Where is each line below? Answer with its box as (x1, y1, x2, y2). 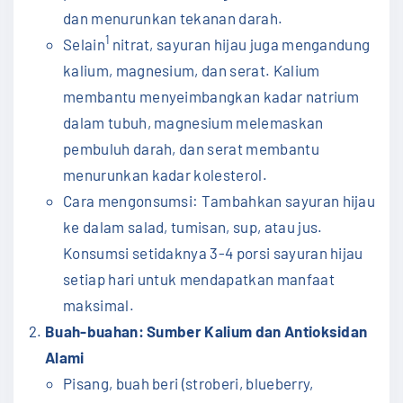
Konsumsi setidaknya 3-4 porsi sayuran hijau (63, 243, 363, 262)
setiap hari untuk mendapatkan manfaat (63, 269, 335, 288)
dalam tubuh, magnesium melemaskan (63, 112, 324, 131)
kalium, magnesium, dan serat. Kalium (63, 60, 320, 79)
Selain (63, 34, 105, 53)
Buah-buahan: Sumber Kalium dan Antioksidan (45, 321, 368, 340)
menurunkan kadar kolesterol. (63, 165, 267, 184)
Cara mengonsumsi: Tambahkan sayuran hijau (63, 191, 376, 210)
